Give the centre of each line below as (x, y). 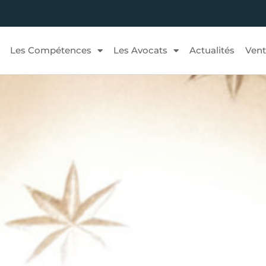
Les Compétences (50, 50)
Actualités (212, 50)
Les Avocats (140, 50)
